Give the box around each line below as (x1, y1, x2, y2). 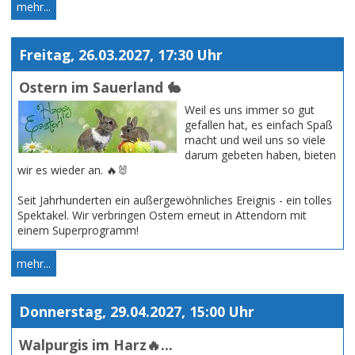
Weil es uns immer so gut (185, 102, 315, 118)
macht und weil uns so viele (185, 132, 326, 148)
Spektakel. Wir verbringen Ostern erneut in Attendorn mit (17, 208, 307, 223)
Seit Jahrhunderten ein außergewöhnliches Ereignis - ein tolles (17, 193, 332, 208)
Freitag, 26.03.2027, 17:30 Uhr (18, 44, 223, 64)
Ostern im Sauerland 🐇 (18, 78, 181, 97)
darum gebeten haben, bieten (185, 147, 336, 163)
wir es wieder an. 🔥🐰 (17, 162, 128, 178)
